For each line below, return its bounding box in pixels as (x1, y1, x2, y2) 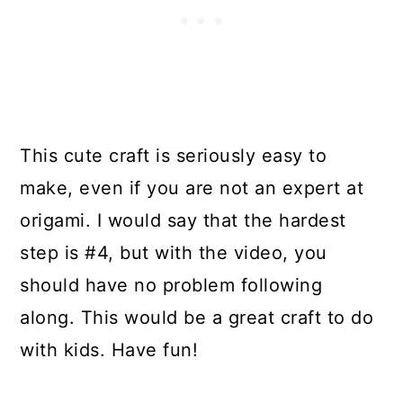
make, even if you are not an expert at (20, 177, 364, 199)
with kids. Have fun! (20, 339, 199, 361)
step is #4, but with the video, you (20, 242, 327, 264)
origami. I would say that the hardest (20, 210, 346, 231)
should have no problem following (20, 274, 323, 296)
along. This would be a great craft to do (20, 307, 374, 328)
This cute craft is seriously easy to (20, 145, 327, 166)
